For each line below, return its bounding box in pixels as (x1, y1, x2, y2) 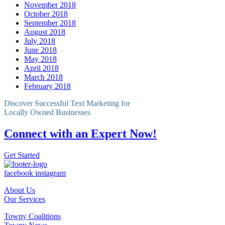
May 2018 (24, 54, 57, 63)
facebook (4, 168, 33, 177)
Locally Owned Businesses (4, 107, 90, 117)
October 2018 (24, 9, 68, 18)
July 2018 (24, 36, 55, 45)
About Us (4, 185, 35, 194)
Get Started (4, 150, 40, 159)
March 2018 (24, 72, 63, 81)
